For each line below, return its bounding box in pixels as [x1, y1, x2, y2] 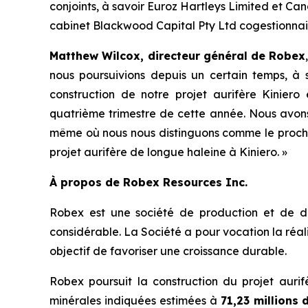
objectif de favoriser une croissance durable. [49, 244, 287, 258]
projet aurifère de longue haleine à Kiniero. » [49, 145, 287, 159]
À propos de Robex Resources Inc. [49, 175, 247, 190]
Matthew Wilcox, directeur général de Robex [49, 49, 306, 63]
